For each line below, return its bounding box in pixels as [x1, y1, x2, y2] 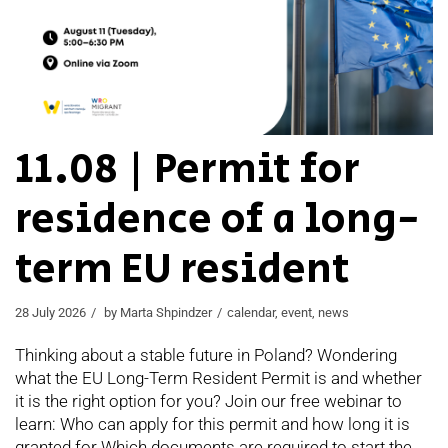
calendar [227, 305, 275, 321]
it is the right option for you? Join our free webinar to [15, 391, 402, 412]
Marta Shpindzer [120, 305, 212, 321]
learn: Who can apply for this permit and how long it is [15, 414, 410, 435]
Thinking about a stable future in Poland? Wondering [15, 345, 397, 366]
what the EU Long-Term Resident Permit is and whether [15, 368, 422, 389]
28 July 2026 [15, 305, 86, 321]
